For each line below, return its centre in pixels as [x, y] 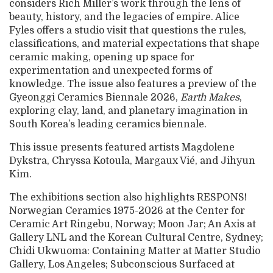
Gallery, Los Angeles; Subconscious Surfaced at [122, 265]
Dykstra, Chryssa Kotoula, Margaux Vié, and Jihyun [132, 161]
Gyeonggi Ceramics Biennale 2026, [95, 98]
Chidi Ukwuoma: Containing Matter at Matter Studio [135, 251]
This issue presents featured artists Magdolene [122, 148]
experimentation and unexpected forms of [111, 71]
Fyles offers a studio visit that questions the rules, [128, 31]
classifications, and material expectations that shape [134, 44]
